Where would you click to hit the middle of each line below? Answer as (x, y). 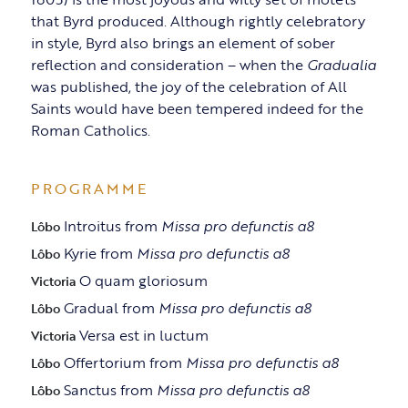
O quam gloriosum (143, 281)
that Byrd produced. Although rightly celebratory (198, 21)
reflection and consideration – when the (168, 65)
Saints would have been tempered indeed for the (197, 109)
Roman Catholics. (90, 131)
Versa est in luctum (143, 336)
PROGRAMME (89, 189)
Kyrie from (100, 254)
